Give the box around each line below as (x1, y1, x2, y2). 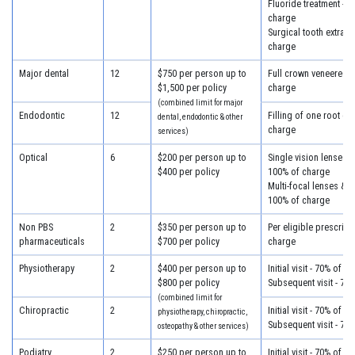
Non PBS (18, 221, 53, 233)
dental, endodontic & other (157, 113, 242, 121)
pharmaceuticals (18, 235, 85, 247)
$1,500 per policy (157, 82, 227, 94)
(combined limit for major (157, 98, 242, 107)
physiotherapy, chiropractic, (157, 307, 247, 316)
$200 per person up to (157, 151, 246, 163)
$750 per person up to (157, 67, 246, 79)
